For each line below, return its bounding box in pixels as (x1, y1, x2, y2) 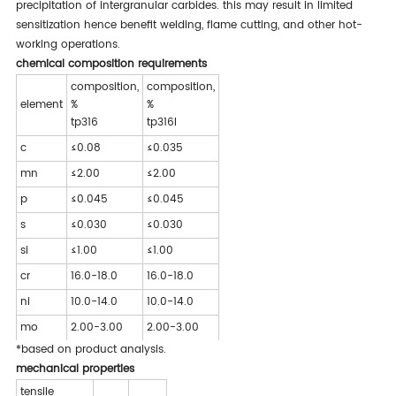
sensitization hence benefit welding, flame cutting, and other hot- (15, 17, 362, 34)
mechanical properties (15, 361, 134, 377)
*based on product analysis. (15, 341, 166, 358)
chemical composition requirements (15, 56, 207, 72)
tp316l (146, 114, 177, 131)
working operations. (15, 36, 120, 53)
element (19, 96, 63, 113)
